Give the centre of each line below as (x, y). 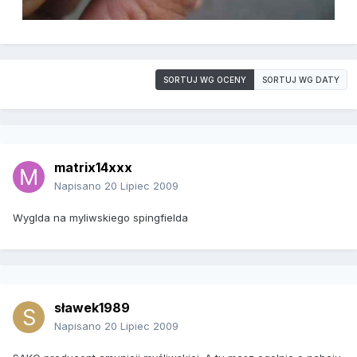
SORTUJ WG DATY (301, 80)
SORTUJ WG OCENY (205, 80)
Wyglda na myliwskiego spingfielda (100, 218)
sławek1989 (92, 308)
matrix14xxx (93, 168)
